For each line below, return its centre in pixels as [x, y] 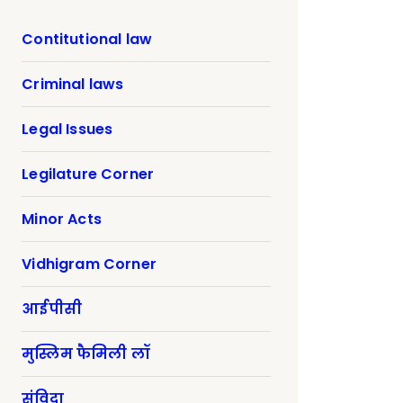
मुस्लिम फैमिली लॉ [85, 354]
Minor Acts [62, 219]
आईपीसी [52, 309]
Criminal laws [73, 85]
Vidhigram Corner [89, 264]
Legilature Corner [88, 175]
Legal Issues [67, 130]
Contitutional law [87, 40]
